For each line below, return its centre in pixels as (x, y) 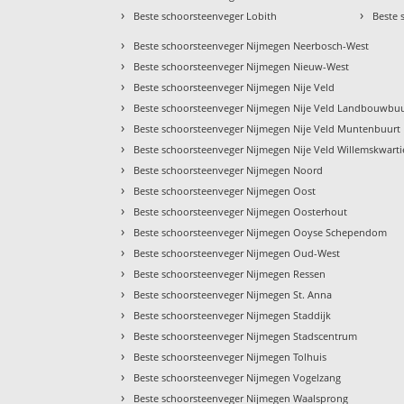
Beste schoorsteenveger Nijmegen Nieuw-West (242, 67)
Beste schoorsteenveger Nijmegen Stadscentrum (246, 336)
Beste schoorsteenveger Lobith (206, 16)
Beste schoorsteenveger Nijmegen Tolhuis (230, 357)
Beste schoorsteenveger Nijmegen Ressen (230, 274)
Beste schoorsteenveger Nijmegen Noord (229, 170)
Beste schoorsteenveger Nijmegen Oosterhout (241, 212)
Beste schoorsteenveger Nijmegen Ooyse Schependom (261, 233)
